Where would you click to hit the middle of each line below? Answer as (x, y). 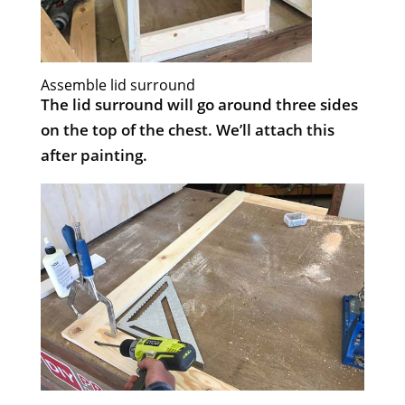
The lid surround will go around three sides (199, 105)
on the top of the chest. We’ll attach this (187, 130)
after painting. (94, 155)
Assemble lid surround (118, 85)
